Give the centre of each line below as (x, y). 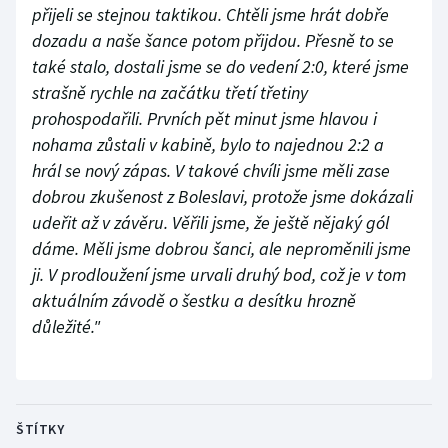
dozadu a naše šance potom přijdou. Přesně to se (213, 41)
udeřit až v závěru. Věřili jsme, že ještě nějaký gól (210, 223)
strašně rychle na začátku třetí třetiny (170, 93)
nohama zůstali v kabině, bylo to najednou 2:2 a (208, 145)
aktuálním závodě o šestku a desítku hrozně (194, 301)
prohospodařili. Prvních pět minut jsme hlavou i (204, 119)
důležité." (66, 327)
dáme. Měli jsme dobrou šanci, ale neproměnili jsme (221, 249)
